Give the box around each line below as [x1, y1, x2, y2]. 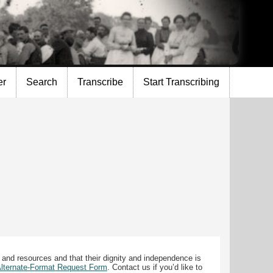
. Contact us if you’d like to [107, 262, 202, 272]
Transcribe [77, 77, 123, 88]
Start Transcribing [143, 77, 219, 88]
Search [26, 77, 57, 88]
